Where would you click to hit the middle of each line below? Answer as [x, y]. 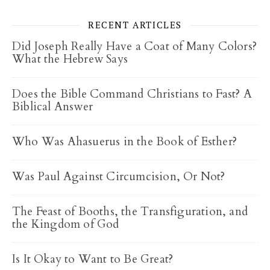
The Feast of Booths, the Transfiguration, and [130, 212]
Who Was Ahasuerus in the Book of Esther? [124, 142]
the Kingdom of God [66, 224]
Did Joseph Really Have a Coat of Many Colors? [135, 46]
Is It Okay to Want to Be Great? [93, 259]
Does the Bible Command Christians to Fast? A [132, 94]
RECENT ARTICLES [135, 25]
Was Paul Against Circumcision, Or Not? [119, 177]
